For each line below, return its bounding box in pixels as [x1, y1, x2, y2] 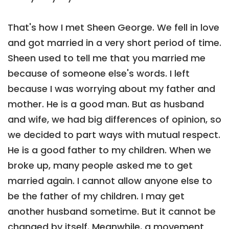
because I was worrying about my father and [8, 82, 215, 95]
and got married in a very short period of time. [8, 36, 221, 49]
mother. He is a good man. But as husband [8, 97, 204, 110]
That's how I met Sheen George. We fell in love [8, 20, 219, 34]
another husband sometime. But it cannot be [8, 204, 216, 218]
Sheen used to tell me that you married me [8, 51, 205, 64]
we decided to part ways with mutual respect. [8, 128, 220, 141]
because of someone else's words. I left [8, 66, 190, 80]
